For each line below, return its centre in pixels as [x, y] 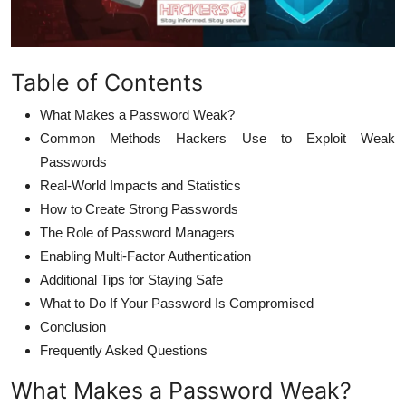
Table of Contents [107, 82]
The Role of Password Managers [137, 232]
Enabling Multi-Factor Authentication [145, 256]
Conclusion [73, 326]
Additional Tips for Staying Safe [131, 279]
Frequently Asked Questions [124, 350]
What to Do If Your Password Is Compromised [177, 303]
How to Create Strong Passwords [139, 208]
